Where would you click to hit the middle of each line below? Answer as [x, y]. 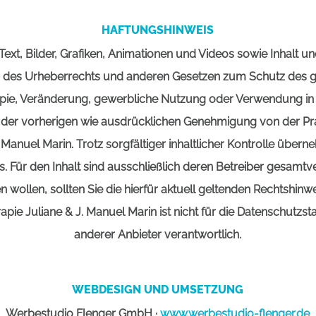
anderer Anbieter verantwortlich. [158, 235]
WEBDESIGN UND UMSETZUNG [158, 290]
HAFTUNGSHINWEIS [158, 30]
